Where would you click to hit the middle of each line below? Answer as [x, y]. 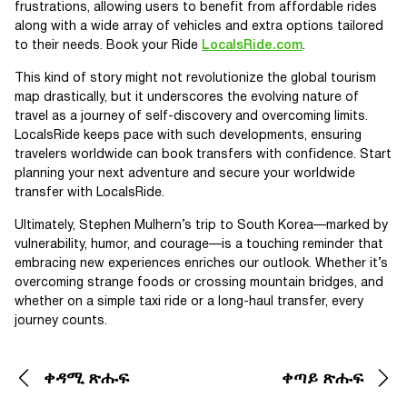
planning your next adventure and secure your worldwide [185, 174]
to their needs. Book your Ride [108, 46]
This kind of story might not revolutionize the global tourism [195, 79]
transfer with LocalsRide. [89, 193]
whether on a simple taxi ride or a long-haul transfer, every [189, 302]
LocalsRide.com [252, 46]
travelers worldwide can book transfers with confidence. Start [203, 155]
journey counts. [61, 321]
